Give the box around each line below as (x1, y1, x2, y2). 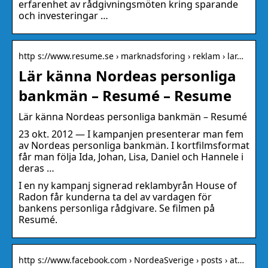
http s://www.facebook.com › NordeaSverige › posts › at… (19, 254, 244, 266)
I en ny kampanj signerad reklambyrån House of (19, 179, 237, 193)
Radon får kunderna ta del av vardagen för (19, 190, 212, 204)
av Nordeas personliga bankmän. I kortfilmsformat (19, 139, 249, 153)
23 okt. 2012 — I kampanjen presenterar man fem (19, 127, 243, 141)
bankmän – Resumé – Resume (19, 86, 232, 106)
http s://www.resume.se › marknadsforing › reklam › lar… (19, 50, 243, 62)
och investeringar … (19, 9, 108, 23)
